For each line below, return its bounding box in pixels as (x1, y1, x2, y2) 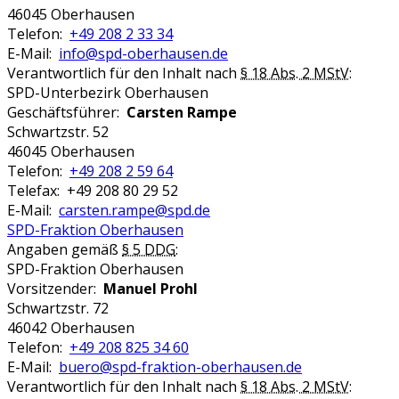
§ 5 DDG (122, 239, 175, 259)
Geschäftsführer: (7, 102, 126, 122)
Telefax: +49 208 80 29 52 (7, 180, 178, 200)
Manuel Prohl (103, 278, 198, 298)
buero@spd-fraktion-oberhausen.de (59, 356, 302, 377)
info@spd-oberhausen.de (59, 43, 228, 63)
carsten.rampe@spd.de (59, 199, 210, 220)
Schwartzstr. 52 (7, 121, 109, 142)
